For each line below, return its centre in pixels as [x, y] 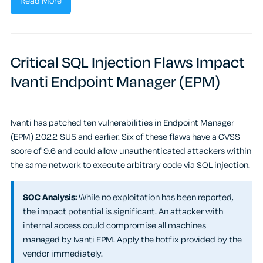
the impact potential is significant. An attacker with [123, 211]
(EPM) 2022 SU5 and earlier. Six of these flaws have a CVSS [125, 137]
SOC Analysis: [50, 197]
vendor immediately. [63, 254]
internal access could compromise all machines [114, 225]
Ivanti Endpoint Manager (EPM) [115, 82]
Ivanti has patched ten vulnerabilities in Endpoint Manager [122, 123]
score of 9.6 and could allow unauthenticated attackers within [131, 151]
